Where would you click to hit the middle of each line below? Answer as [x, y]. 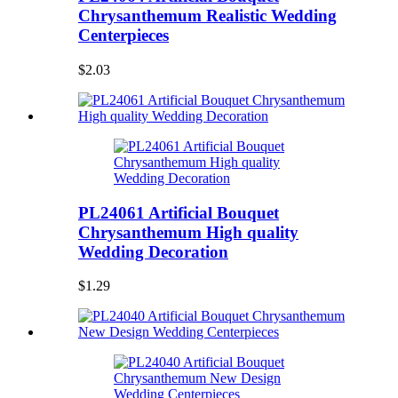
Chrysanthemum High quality [188, 232]
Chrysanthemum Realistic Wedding [207, 16]
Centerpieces [123, 36]
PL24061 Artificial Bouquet [179, 212]
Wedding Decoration [153, 251]
